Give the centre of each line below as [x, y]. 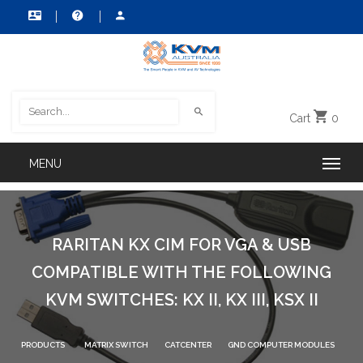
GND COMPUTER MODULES [281, 344]
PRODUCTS [43, 344]
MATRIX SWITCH [116, 344]
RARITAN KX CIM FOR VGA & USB [181, 244]
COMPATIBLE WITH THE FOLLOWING [181, 272]
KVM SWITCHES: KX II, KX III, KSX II [181, 299]
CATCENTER [188, 344]
